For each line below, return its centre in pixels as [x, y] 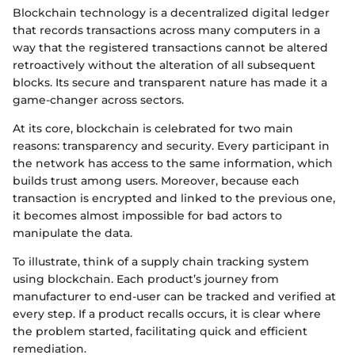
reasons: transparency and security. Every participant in [171, 146]
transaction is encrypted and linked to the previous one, [174, 198]
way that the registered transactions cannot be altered [170, 48]
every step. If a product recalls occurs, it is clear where [167, 314]
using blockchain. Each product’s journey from [146, 279]
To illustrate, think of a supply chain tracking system [161, 262]
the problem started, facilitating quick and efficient [160, 332]
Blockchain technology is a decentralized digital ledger [171, 13]
